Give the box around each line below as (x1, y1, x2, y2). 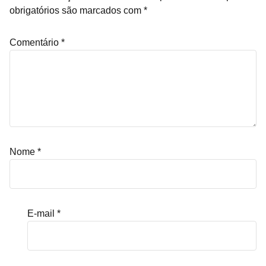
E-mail (27, 208, 57, 218)
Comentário (9, 37, 61, 47)
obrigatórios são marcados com (9, 5, 144, 15)
